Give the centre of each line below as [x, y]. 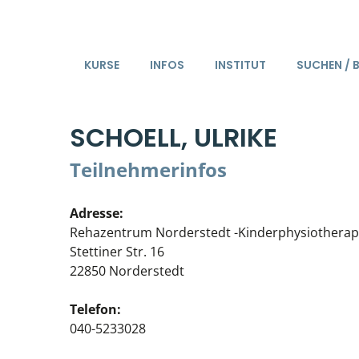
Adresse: [97, 213]
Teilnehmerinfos [148, 169]
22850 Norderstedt [127, 271]
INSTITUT [240, 65]
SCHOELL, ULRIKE [173, 137]
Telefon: [95, 309]
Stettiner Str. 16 [117, 252]
